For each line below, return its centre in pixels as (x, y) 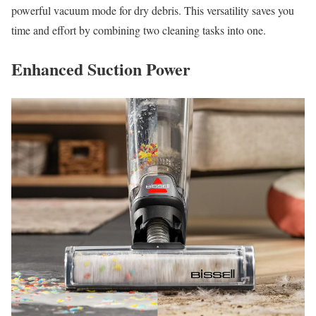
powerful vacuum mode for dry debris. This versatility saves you (153, 11)
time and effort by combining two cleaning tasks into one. (139, 30)
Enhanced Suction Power (101, 69)
